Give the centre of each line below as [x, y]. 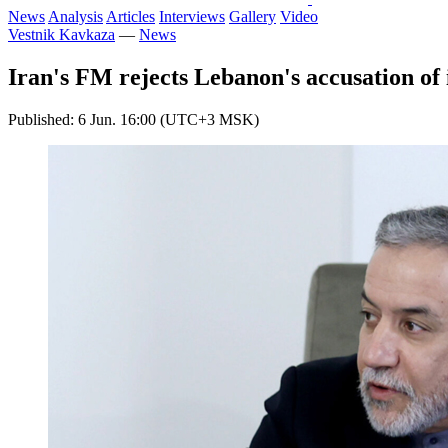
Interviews [192, 17]
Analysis [75, 17]
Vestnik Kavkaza [61, 35]
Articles [130, 17]
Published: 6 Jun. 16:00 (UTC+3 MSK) [133, 120]
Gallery [252, 17]
